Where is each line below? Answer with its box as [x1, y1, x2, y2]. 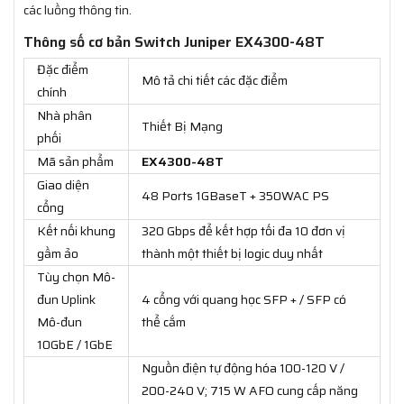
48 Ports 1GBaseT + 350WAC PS [142, 186, 329, 207]
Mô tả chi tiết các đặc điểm [142, 70, 288, 91]
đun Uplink [37, 289, 96, 310]
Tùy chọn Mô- [37, 267, 115, 288]
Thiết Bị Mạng [142, 116, 223, 137]
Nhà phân [37, 106, 92, 126]
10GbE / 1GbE [37, 335, 113, 355]
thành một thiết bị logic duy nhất [142, 243, 323, 264]
